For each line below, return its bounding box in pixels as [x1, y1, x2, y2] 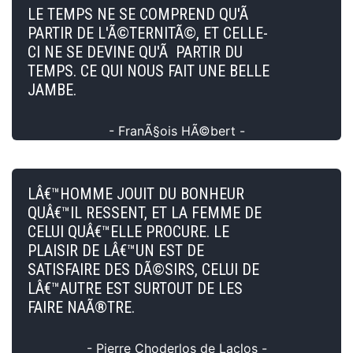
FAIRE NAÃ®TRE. [28, 297, 135, 317]
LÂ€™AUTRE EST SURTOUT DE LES [28, 278, 243, 298]
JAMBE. [28, 80, 76, 99]
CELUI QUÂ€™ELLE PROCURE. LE [28, 221, 229, 241]
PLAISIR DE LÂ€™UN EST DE [28, 240, 204, 260]
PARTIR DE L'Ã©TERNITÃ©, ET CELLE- [28, 23, 268, 43]
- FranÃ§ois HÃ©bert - [108, 122, 245, 139]
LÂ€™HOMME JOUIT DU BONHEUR [28, 184, 244, 203]
